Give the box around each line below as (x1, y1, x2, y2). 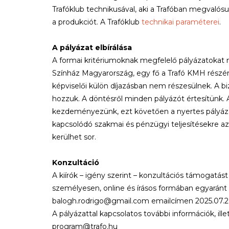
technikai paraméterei (142, 17, 219, 27)
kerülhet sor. (52, 132, 96, 142)
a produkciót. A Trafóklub (52, 17, 142, 27)
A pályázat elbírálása (52, 43, 132, 52)
